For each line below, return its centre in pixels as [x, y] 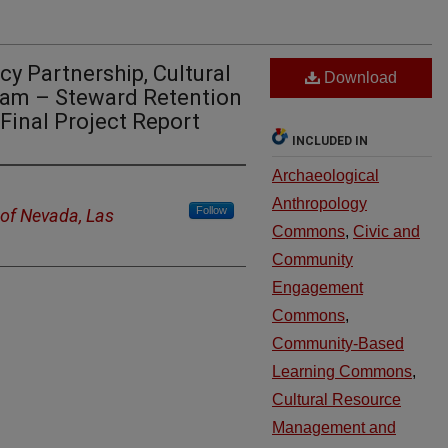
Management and [334, 427]
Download [358, 77]
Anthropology [319, 203]
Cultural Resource [336, 399]
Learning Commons [342, 371]
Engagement [317, 287]
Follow [211, 210]
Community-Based [338, 343]
